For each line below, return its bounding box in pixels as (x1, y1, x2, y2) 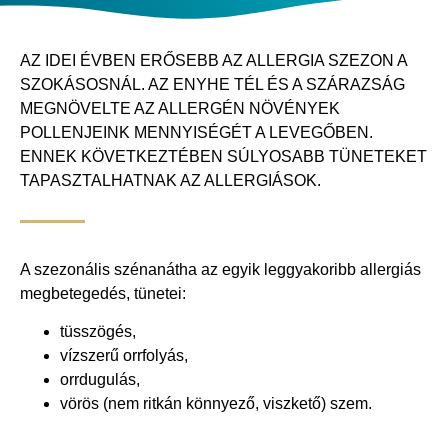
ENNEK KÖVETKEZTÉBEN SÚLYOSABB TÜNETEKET (20, 148, 427, 166)
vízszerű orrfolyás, (60, 346, 188, 364)
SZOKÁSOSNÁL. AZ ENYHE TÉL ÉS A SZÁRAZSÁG (20, 76, 405, 94)
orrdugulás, (60, 370, 140, 388)
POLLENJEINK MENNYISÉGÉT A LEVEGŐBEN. (20, 124, 373, 142)
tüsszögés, (60, 322, 136, 340)
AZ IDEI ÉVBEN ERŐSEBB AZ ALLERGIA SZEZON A (20, 52, 407, 70)
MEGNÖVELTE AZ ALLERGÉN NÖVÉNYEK (20, 100, 340, 118)
